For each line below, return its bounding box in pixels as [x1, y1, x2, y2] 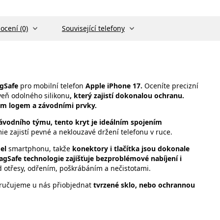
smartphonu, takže [6, 143, 72, 153]
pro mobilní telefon [18, 81, 85, 90]
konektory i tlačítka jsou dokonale [72, 143, 190, 153]
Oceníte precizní [144, 81, 198, 90]
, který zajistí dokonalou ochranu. [70, 90, 184, 100]
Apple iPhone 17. [85, 81, 144, 90]
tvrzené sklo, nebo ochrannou [93, 180, 195, 190]
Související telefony [61, 24, 125, 33]
